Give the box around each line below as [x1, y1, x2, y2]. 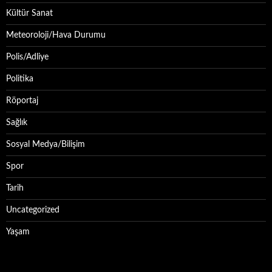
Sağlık [6, 118, 27, 127]
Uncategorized [6, 206, 59, 214]
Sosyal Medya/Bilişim [6, 140, 85, 149]
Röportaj [6, 97, 38, 105]
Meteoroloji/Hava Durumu [6, 31, 106, 39]
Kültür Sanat [6, 9, 53, 18]
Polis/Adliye [6, 53, 49, 61]
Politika [6, 75, 33, 83]
